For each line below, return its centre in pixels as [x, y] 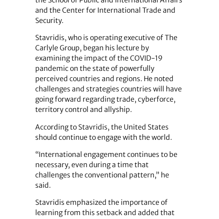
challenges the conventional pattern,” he [102, 175]
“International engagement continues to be [106, 154]
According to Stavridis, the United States [102, 127]
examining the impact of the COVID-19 [99, 58]
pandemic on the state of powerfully [95, 69]
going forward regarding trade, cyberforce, [105, 99]
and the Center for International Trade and [105, 11]
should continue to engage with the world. [103, 137]
